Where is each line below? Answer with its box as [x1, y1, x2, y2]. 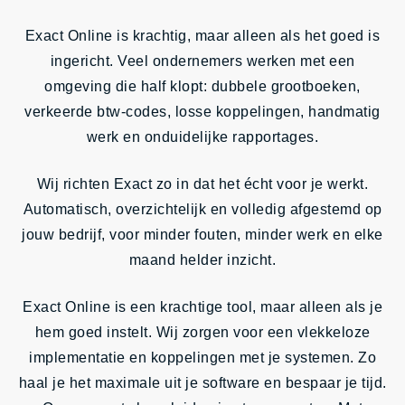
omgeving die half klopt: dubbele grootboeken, [44, 79, 361, 94]
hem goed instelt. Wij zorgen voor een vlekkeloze [34, 325, 371, 340]
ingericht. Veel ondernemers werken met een [50, 53, 355, 69]
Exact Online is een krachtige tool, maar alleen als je [23, 299, 382, 315]
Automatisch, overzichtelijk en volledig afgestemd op [23, 202, 382, 217]
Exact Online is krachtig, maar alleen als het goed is [24, 28, 381, 43]
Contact [23, 48, 78, 66]
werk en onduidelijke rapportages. [86, 129, 319, 145]
